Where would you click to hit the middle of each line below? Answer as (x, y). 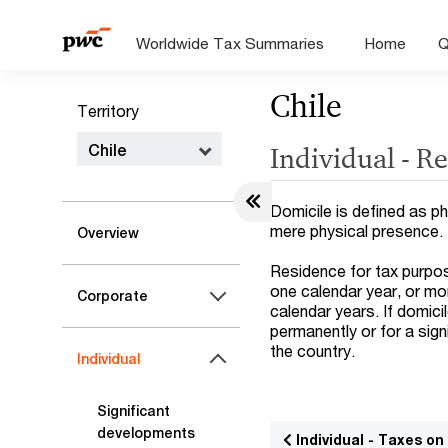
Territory (108, 110)
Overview (108, 233)
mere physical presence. (357, 230)
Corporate (112, 296)
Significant (133, 411)
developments (146, 433)
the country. (313, 350)
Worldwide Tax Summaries (230, 43)
